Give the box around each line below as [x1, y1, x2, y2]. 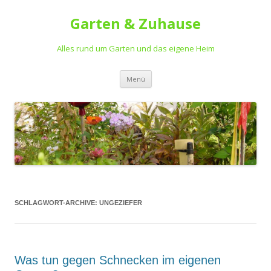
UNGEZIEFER [99, 199, 142, 207]
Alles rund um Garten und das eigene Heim [56, 43, 215, 54]
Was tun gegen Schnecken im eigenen [15, 253, 221, 267]
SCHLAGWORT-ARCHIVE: [15, 199, 99, 207]
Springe [151, 68, 181, 80]
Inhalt [151, 85, 174, 97]
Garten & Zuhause [70, 13, 201, 33]
